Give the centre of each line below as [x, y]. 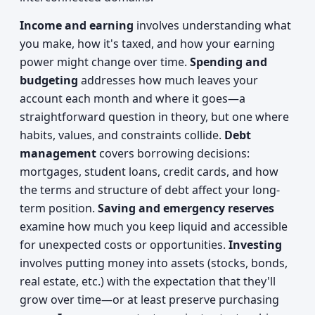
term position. [59, 208]
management [58, 153]
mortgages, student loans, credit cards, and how [149, 172]
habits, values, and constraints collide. [122, 135]
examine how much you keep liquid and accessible [154, 226]
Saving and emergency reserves [186, 208]
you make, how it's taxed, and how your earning [147, 44]
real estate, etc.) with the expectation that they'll [148, 281]
